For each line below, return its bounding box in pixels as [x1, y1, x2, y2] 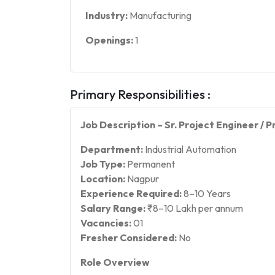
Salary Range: [80, 202, 145, 214]
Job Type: [80, 158, 125, 170]
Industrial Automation [143, 143, 236, 155]
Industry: [85, 9, 130, 21]
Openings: [85, 34, 135, 46]
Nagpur [125, 172, 159, 185]
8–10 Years [182, 187, 231, 199]
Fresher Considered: [80, 231, 177, 244]
